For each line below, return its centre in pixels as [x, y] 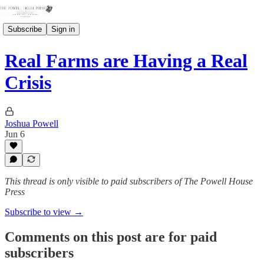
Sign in [63, 29]
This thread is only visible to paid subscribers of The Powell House [129, 181]
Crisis [28, 83]
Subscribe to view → [44, 212]
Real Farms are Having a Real [126, 61]
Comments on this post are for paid [111, 237]
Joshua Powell [32, 123]
